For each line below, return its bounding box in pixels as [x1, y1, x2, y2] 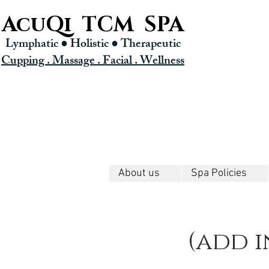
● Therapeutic [110, 34, 181, 55]
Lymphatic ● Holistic [5, 34, 111, 55]
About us [118, 167, 160, 180]
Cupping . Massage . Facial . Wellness [1, 51, 184, 72]
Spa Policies [191, 167, 247, 180]
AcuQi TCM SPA [2, 11, 184, 39]
